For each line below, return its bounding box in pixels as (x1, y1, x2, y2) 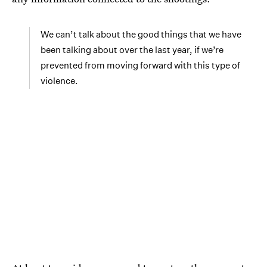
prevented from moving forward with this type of (41, 60, 240, 71)
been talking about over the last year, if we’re (41, 44, 223, 55)
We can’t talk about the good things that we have (41, 29, 241, 40)
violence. (41, 75, 78, 86)
